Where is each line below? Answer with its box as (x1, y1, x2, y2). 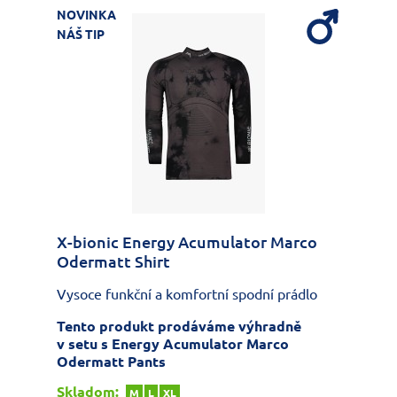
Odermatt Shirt (57, 253, 170, 271)
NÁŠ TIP (57, 27, 105, 43)
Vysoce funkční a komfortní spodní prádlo (57, 286, 317, 303)
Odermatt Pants (57, 354, 166, 370)
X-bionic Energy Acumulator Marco (57, 233, 317, 252)
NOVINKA (57, 8, 116, 23)
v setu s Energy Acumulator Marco (57, 336, 289, 353)
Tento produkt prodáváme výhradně (57, 318, 301, 335)
